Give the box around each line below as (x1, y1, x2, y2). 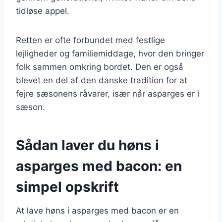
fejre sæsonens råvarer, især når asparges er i (16, 88, 199, 99)
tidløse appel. (16, 5, 69, 16)
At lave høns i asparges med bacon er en (16, 205, 179, 216)
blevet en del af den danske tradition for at (16, 75, 187, 85)
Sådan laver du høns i (16, 136, 159, 154)
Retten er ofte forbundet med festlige (16, 35, 165, 45)
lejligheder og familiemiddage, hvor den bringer (16, 48, 204, 58)
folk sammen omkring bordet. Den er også (16, 61, 183, 72)
